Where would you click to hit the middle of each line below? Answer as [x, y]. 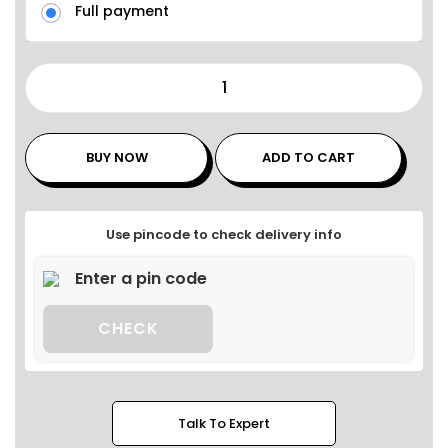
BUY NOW [116, 157]
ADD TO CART [309, 157]
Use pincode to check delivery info [224, 234]
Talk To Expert [224, 423]
